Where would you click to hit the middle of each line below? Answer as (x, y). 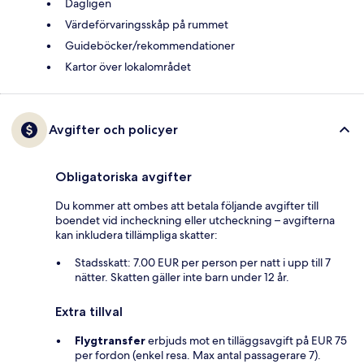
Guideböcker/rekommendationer (150, 45)
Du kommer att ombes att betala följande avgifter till (187, 205)
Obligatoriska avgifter (123, 176)
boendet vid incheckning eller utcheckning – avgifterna (195, 220)
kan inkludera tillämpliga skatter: (136, 234)
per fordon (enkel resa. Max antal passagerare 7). (198, 355)
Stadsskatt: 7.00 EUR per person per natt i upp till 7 (203, 262)
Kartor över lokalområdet (128, 66)
